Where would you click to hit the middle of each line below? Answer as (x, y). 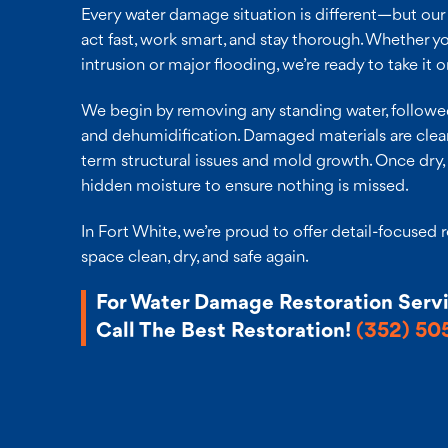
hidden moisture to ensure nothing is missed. (244, 186)
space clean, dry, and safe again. (194, 257)
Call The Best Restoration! (225, 331)
